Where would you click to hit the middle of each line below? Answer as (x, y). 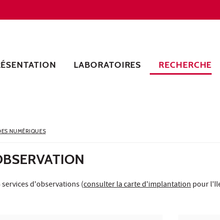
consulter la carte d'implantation (137, 185)
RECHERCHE (185, 65)
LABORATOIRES (108, 65)
